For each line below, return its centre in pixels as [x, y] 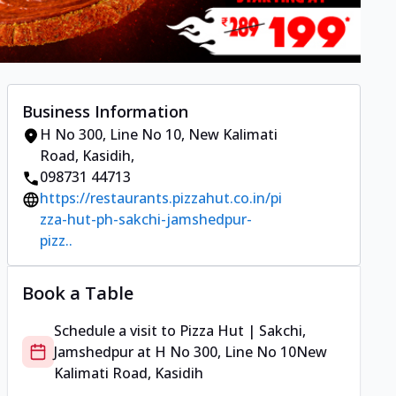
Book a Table [78, 293]
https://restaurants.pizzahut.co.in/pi [161, 198]
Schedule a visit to [117, 331]
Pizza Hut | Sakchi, [243, 331]
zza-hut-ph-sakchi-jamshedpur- [146, 220]
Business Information [105, 112]
